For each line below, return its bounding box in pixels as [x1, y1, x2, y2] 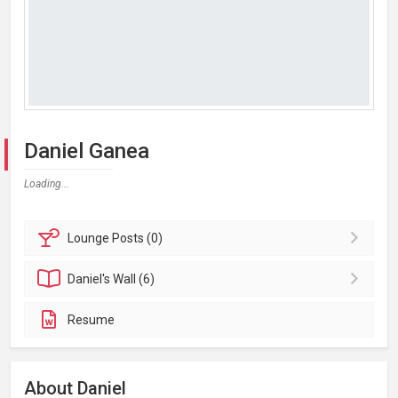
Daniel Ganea [24, 139, 149, 163]
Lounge [68, 231, 113, 245]
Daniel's [68, 272, 114, 286]
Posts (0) [112, 231, 163, 245]
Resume [68, 313, 115, 327]
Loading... [24, 178, 69, 190]
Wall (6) [113, 272, 155, 286]
